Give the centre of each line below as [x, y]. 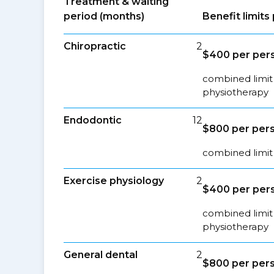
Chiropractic [95, 46]
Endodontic [93, 120]
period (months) [104, 16]
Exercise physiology [114, 181]
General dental [101, 255]
